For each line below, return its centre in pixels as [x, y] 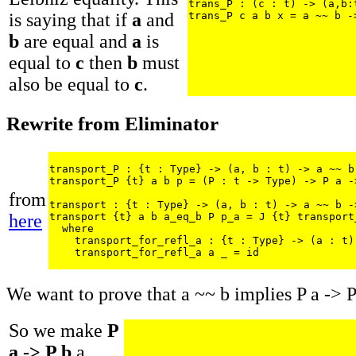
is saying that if [70, 19]
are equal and [75, 41]
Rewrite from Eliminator [112, 124]
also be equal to [72, 84]
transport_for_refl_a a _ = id [154, 253]
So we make [58, 331]
